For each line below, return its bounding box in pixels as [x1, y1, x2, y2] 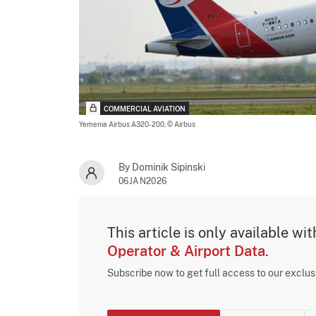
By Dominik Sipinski [119, 161, 205, 173]
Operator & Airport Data [107, 242, 265, 260]
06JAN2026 [119, 176, 167, 186]
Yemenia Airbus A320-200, [79, 119, 167, 128]
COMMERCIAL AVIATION [104, 104, 186, 113]
